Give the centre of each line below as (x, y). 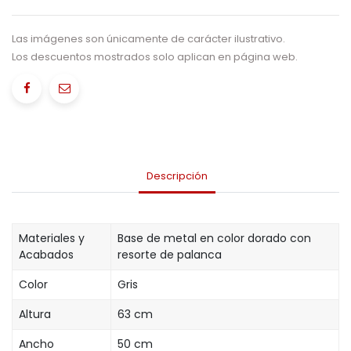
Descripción (177, 176)
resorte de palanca (170, 254)
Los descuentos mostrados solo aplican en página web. (155, 56)
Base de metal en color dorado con (214, 238)
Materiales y (52, 238)
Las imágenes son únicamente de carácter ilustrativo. (148, 38)
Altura (35, 314)
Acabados (46, 254)
